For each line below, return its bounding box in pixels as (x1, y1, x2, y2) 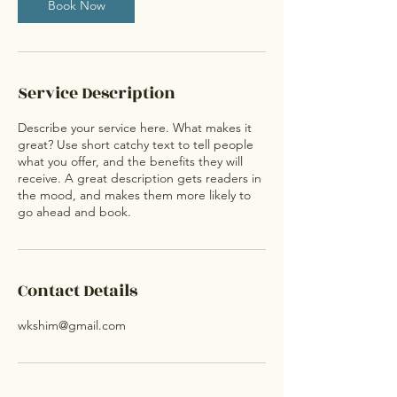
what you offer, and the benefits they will (18, 153, 243, 169)
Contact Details (18, 278, 137, 303)
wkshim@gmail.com (18, 317, 126, 333)
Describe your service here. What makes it (18, 120, 252, 136)
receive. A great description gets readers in (18, 170, 261, 186)
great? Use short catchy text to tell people (18, 136, 253, 152)
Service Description (18, 81, 175, 105)
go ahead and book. (18, 204, 131, 220)
